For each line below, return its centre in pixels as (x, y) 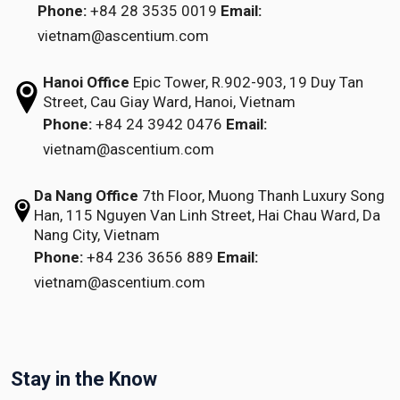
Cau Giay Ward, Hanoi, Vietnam (192, 101)
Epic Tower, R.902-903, (208, 82)
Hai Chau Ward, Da (317, 215)
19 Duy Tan (325, 82)
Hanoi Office (87, 82)
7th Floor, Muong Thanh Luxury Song (261, 195)
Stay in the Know (84, 379)
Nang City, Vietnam (96, 234)
